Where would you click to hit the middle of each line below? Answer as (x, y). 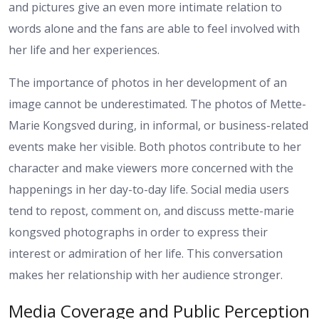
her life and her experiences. (84, 49)
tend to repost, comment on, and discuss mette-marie (151, 210)
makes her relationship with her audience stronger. (146, 274)
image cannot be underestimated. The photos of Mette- (157, 104)
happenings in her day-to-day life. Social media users (149, 189)
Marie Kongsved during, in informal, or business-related (158, 125)
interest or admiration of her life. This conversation (146, 253)
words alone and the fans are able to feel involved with (154, 28)
